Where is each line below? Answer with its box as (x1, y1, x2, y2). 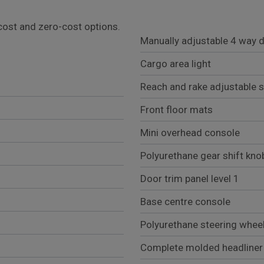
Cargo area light (140, 58, 211, 70)
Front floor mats (140, 104, 213, 116)
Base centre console (140, 196, 230, 208)
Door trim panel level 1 (140, 173, 239, 185)
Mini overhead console (140, 127, 240, 139)
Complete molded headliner (140, 242, 263, 254)
